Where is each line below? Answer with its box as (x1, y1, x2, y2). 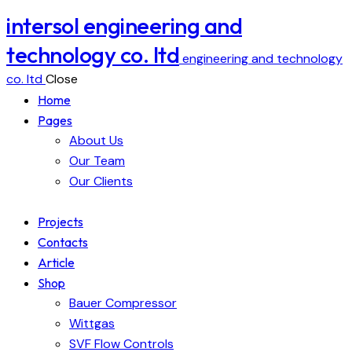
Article (38, 255, 75, 271)
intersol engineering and (6, 11, 242, 40)
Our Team (69, 152, 125, 170)
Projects (38, 214, 83, 230)
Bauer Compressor (69, 295, 177, 312)
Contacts (38, 234, 88, 251)
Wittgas (69, 315, 115, 332)
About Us (69, 132, 123, 149)
